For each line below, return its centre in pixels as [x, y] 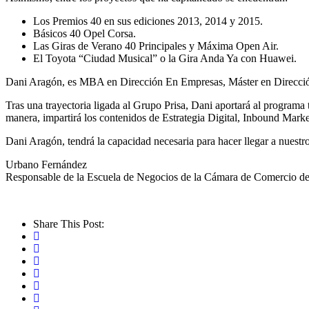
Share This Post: [69, 223]
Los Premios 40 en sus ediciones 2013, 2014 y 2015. [148, 21]
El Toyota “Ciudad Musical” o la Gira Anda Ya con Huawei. [165, 58]
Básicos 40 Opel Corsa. [84, 33]
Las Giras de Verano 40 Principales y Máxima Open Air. [156, 46]
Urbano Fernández [46, 164]
